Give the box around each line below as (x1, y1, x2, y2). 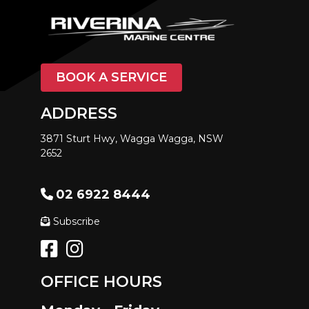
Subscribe (53, 215, 100, 228)
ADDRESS (41, 104, 117, 123)
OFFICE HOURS (41, 272, 162, 292)
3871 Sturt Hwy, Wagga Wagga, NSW (41, 132, 223, 146)
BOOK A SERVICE (56, 70, 167, 86)
